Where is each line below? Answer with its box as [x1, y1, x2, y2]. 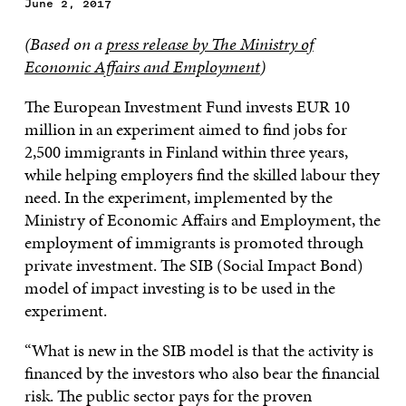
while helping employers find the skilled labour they [24, 161, 380, 187]
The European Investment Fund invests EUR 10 [24, 93, 350, 119]
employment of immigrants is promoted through [24, 229, 363, 255]
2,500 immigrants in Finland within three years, [24, 139, 348, 164]
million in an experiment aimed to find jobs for [24, 116, 347, 141]
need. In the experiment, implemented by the [24, 184, 333, 209]
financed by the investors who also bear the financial [24, 360, 380, 385]
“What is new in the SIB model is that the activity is [24, 337, 373, 362]
